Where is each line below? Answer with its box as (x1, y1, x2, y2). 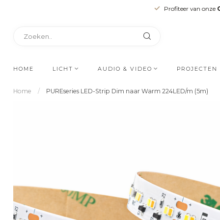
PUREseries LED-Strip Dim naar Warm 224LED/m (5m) (46, 87, 208, 95)
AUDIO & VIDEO (98, 65, 152, 72)
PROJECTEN (177, 65, 218, 72)
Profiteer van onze (164, 4, 217, 12)
